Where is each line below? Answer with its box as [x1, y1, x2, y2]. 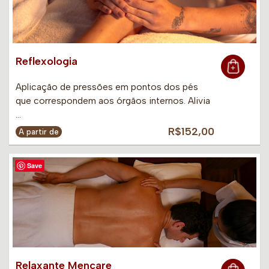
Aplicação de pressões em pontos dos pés [16, 81, 198, 93]
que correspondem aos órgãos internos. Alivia [16, 95, 210, 107]
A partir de [19, 127, 59, 137]
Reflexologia [16, 55, 77, 68]
